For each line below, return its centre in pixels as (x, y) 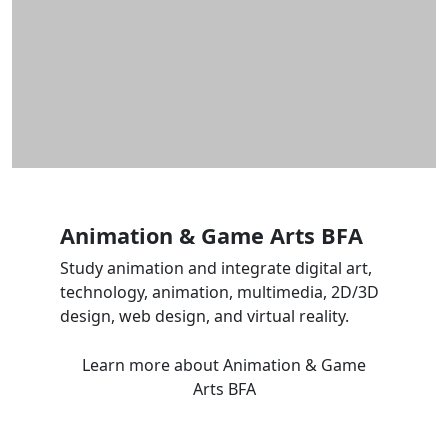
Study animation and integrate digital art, (216, 267)
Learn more (128, 364)
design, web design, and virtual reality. (204, 315)
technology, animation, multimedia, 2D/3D (219, 291)
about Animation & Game (270, 364)
